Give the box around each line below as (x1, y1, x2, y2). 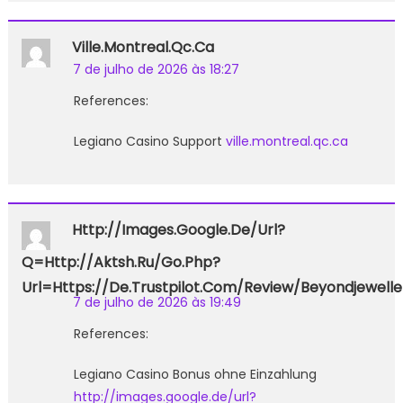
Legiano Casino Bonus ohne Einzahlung (73, 364, 317, 383)
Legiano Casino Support (73, 131, 226, 150)
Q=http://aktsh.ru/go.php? (21, 251, 220, 273)
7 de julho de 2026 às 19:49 (72, 292, 241, 311)
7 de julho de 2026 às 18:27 (72, 59, 239, 78)
